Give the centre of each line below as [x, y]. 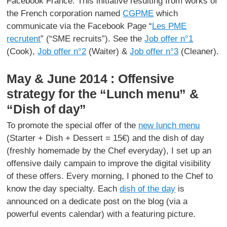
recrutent [24, 39]
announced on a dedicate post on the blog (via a [97, 201]
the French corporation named [65, 13]
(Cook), [22, 51]
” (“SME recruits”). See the [93, 39]
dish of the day [148, 188]
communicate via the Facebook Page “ [80, 26]
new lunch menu [169, 125]
